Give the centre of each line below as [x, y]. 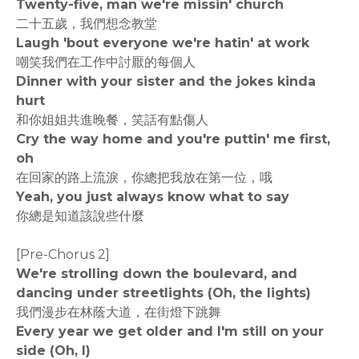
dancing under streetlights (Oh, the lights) [163, 292]
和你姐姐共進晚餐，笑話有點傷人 [112, 119]
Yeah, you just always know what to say [153, 196]
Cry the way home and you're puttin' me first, [173, 139]
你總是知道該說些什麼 [80, 216]
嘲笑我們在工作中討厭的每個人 [106, 62]
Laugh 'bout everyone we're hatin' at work [163, 42]
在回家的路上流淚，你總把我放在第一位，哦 [144, 177]
